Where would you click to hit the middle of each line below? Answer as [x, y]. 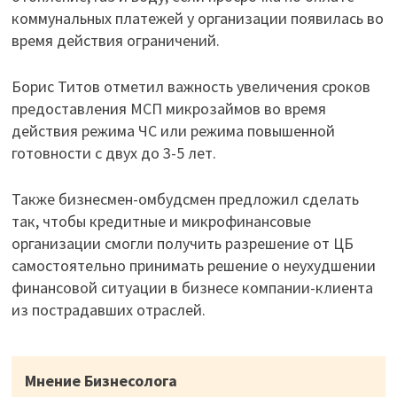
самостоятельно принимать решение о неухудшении [193, 265]
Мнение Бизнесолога [101, 381]
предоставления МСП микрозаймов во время [168, 109]
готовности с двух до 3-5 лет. [113, 153]
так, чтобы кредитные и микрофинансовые [161, 221]
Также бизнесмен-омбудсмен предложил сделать [185, 199]
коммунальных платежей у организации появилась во [197, 18]
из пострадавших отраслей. [110, 310]
